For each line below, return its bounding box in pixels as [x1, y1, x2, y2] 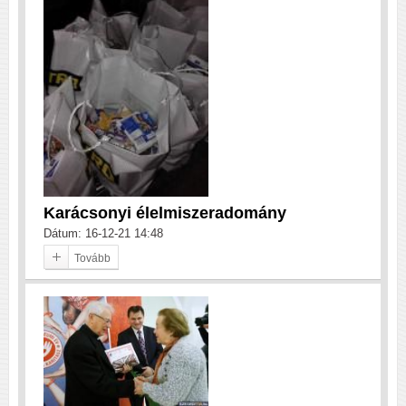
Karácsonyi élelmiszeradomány [43, 203, 286, 222]
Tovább [74, 251, 111, 265]
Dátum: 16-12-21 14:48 [43, 226, 163, 240]
